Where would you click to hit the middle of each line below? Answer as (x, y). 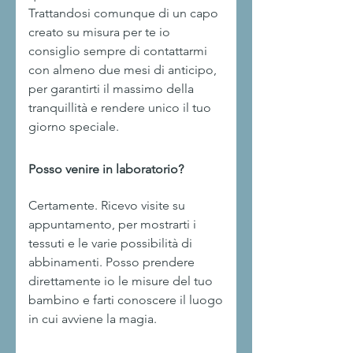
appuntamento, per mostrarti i (112, 224)
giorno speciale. (74, 126)
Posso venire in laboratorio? (106, 169)
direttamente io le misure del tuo (121, 281)
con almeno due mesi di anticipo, (123, 70)
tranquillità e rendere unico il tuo (120, 108)
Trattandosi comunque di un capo (123, 13)
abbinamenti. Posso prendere (111, 262)
